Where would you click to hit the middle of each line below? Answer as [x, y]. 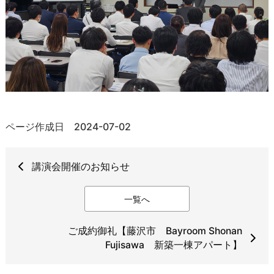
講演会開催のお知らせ [80, 166]
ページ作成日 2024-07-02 [68, 127]
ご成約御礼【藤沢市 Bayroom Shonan [155, 231]
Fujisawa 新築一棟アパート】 [174, 245]
